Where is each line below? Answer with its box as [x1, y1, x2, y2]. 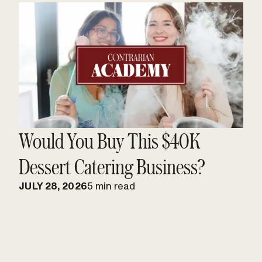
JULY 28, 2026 [19, 180, 88, 192]
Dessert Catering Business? [19, 153, 205, 180]
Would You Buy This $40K [19, 127, 200, 154]
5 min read [87, 180, 136, 192]
